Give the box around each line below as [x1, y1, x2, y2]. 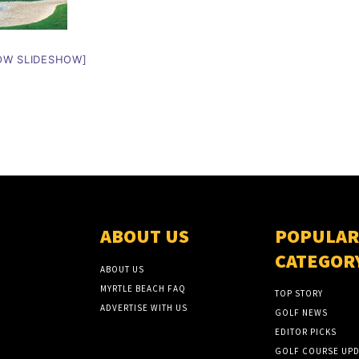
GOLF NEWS [274, 307, 328, 319]
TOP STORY [274, 288, 323, 300]
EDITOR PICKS [274, 326, 337, 338]
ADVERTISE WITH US [100, 302, 188, 314]
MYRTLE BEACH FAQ [100, 283, 187, 295]
